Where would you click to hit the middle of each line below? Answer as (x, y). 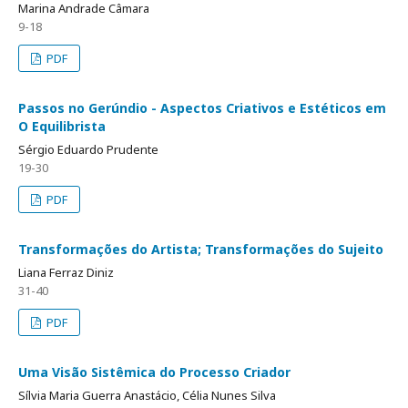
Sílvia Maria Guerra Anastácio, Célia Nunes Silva (147, 395)
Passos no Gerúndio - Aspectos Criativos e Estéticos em (202, 108)
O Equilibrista (62, 126)
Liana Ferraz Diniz (66, 272)
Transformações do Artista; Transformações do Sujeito (201, 249)
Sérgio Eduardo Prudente (88, 149)
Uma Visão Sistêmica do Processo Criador (154, 372)
